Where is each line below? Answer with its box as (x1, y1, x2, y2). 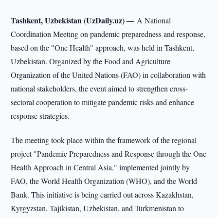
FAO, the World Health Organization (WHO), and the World (11, 176, 198, 186)
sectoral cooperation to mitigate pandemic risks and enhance (11, 97, 195, 107)
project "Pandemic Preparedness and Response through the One (11, 148, 207, 159)
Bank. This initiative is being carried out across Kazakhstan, (11, 189, 194, 200)
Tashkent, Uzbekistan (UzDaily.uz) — (11, 15, 137, 26)
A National (137, 15, 171, 25)
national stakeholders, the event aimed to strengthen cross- (11, 83, 188, 93)
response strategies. (11, 110, 70, 121)
